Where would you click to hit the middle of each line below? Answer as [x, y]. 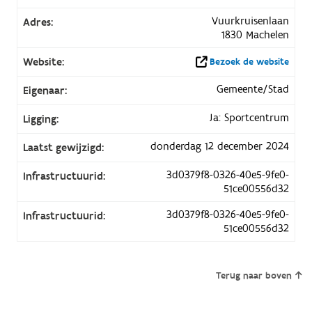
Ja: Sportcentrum [249, 117]
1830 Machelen [256, 34]
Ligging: [40, 119]
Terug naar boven [253, 275]
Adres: [38, 22]
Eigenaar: [45, 90]
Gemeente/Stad [253, 89]
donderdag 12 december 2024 [220, 146]
